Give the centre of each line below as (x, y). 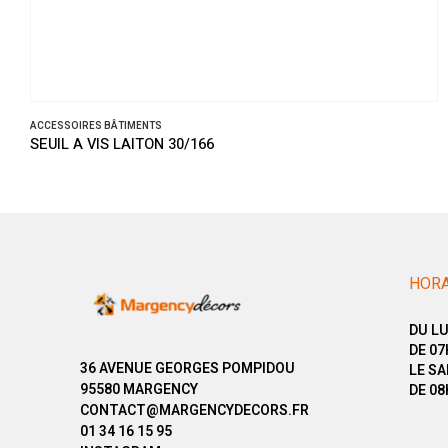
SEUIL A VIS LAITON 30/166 (122, 145)
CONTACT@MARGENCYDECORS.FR (194, 410)
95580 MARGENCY (139, 389)
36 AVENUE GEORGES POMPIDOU (187, 368)
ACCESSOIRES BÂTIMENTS (96, 126)
